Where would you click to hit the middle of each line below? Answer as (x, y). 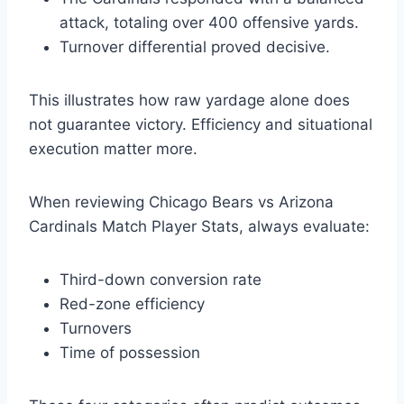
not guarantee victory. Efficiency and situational (201, 125)
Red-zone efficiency (132, 304)
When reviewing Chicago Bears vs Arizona (181, 202)
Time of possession (130, 353)
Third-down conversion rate (161, 280)
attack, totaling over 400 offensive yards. (209, 23)
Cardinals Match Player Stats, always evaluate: (199, 227)
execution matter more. (113, 149)
